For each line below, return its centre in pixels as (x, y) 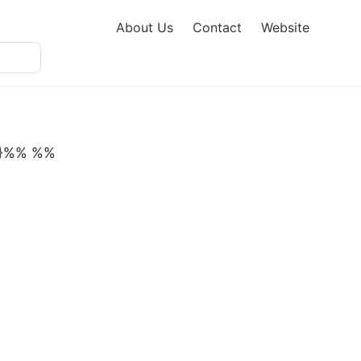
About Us (145, 27)
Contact (217, 27)
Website (285, 27)
